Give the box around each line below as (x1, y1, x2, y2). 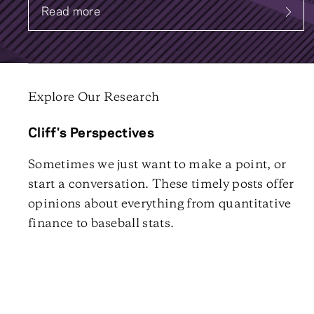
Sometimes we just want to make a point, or (28, 158, 287, 171)
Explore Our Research (28, 91, 160, 104)
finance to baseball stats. (28, 217, 175, 230)
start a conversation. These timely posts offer (28, 178, 294, 191)
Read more (41, 6, 100, 18)
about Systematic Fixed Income (41, 13, 214, 26)
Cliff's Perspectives (28, 127, 155, 141)
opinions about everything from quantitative (28, 198, 292, 210)
